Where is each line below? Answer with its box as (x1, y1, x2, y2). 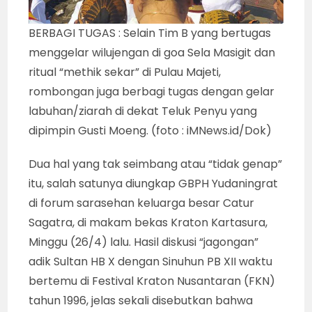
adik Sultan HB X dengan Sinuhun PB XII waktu (29, 253, 273, 270)
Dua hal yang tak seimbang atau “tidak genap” (29, 156, 283, 173)
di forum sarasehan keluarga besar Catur (29, 195, 255, 212)
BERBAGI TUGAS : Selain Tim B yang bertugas (29, 25, 272, 42)
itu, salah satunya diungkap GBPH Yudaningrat (29, 175, 279, 192)
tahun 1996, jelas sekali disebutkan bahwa (29, 292, 253, 309)
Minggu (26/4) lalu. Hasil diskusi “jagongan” (29, 234, 259, 251)
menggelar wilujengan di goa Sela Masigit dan (29, 45, 276, 61)
